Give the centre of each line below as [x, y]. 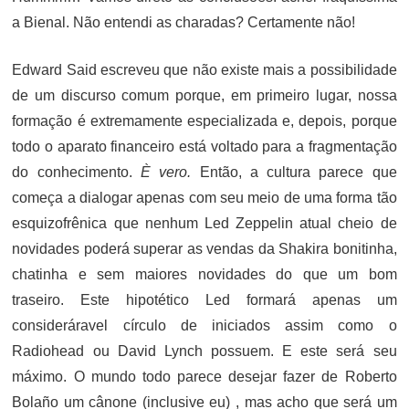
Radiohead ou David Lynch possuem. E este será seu [204, 351]
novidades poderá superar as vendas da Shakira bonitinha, [204, 249]
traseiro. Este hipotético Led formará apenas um [204, 300]
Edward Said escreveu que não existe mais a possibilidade [204, 70]
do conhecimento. [76, 172]
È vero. [166, 172]
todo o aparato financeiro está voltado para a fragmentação [204, 147]
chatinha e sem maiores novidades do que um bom [204, 274]
